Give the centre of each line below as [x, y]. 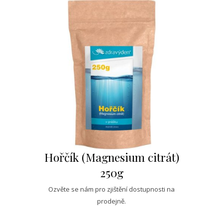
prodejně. [111, 201]
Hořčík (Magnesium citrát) [111, 157]
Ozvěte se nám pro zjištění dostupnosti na [111, 189]
